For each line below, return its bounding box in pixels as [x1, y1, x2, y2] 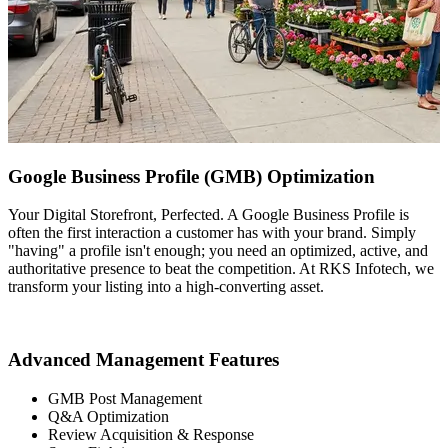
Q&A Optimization [48, 407, 169, 425]
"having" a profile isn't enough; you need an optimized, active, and [8, 242, 428, 260]
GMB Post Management [48, 389, 202, 407]
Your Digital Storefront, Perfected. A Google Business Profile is [8, 206, 409, 224]
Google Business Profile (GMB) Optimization [8, 165, 375, 187]
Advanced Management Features [8, 349, 279, 371]
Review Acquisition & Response [48, 425, 254, 443]
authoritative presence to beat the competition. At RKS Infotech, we [8, 260, 434, 278]
